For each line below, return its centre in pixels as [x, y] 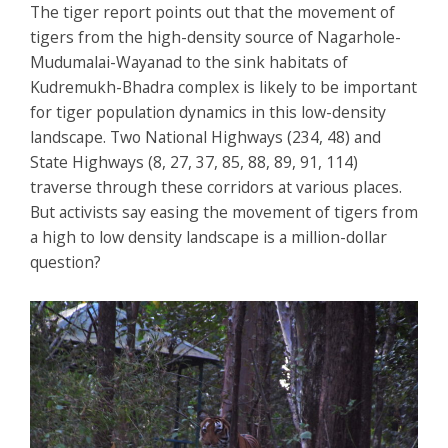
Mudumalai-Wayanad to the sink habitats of [189, 62]
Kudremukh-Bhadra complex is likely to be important [223, 87]
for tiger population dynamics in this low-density [208, 112]
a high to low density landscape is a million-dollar [208, 237]
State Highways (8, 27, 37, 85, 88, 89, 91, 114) [194, 162]
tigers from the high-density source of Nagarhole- [215, 37]
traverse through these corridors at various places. [216, 187]
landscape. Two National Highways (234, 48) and [205, 137]
